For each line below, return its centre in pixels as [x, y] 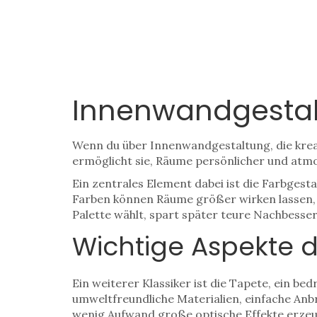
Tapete [249, 283]
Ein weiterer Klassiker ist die [151, 283]
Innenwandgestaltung [210, 145]
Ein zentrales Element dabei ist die [167, 183]
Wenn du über [111, 145]
